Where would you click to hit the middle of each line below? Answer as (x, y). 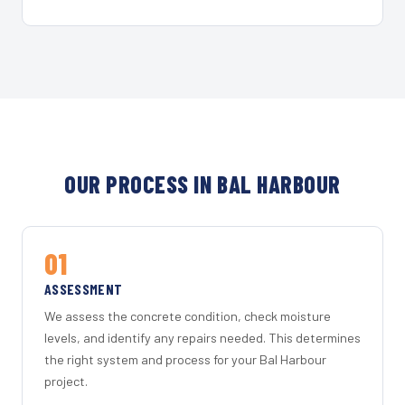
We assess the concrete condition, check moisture (188, 316)
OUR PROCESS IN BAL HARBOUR (202, 184)
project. (66, 381)
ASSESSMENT (84, 288)
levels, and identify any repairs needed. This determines (202, 338)
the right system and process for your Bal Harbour (185, 360)
